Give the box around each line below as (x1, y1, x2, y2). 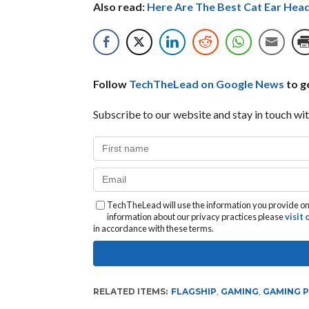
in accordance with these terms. (92, 223, 214, 234)
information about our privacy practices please (106, 211, 285, 222)
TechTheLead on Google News (128, 77, 284, 90)
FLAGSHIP (170, 286, 217, 297)
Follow (92, 77, 129, 90)
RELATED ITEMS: (92, 286, 168, 297)
